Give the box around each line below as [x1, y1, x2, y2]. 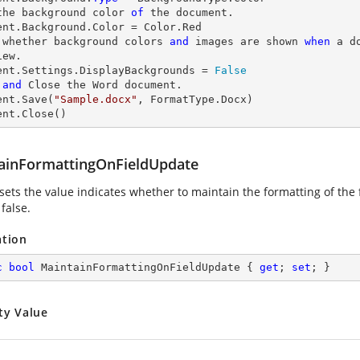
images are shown [189, 35, 305, 47]
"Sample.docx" [54, 93, 137, 105]
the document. [144, 6, 234, 18]
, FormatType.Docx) [137, 93, 253, 105]
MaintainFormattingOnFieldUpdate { [35, 261, 260, 273]
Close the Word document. [22, 79, 182, 91]
